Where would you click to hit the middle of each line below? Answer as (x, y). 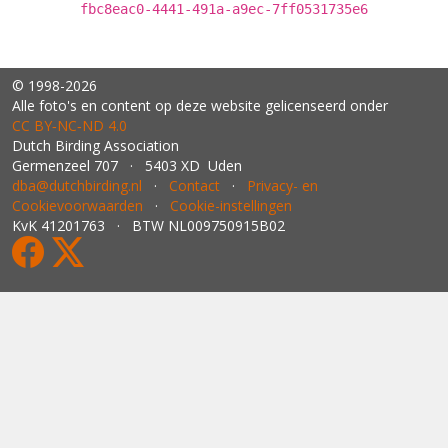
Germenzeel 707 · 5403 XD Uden (127, 165)
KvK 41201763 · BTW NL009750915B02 (148, 225)
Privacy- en (282, 185)
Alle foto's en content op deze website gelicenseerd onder (200, 105)
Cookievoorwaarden (77, 205)
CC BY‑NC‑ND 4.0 (69, 125)
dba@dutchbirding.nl (77, 185)
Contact (194, 185)
